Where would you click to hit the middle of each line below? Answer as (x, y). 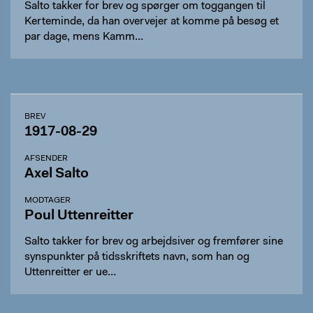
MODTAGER (48, 201)
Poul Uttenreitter (79, 216)
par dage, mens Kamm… (84, 37)
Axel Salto (57, 174)
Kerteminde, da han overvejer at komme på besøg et (152, 22)
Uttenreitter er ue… (70, 272)
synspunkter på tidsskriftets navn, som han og (137, 257)
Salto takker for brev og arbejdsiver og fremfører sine (154, 242)
